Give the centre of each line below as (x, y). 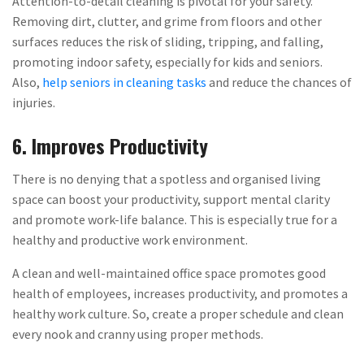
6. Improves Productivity (110, 145)
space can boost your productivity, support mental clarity (171, 199)
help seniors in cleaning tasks (124, 82)
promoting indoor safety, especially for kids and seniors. (167, 61)
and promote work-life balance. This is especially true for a (175, 219)
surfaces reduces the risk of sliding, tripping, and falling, (168, 41)
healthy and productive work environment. (130, 239)
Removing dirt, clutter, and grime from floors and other (167, 21)
